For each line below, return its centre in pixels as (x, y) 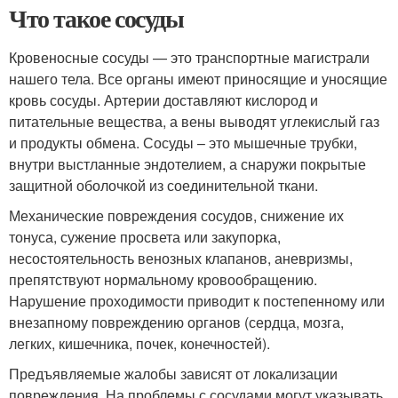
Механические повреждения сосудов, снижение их (176, 215)
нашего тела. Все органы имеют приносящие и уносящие (198, 78)
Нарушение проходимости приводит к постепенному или (197, 300)
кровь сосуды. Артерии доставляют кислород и (163, 99)
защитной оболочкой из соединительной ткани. (163, 185)
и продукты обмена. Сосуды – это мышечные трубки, (183, 142)
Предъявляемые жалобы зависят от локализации (173, 373)
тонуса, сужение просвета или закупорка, (145, 236)
